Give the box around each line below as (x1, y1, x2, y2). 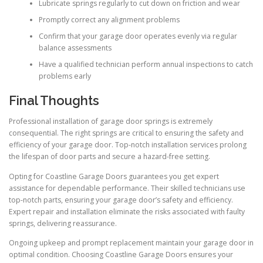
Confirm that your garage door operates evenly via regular (38, 31, 237, 41)
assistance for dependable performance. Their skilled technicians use (9, 183, 245, 193)
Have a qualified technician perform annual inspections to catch (38, 59, 253, 69)
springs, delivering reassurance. (9, 218, 117, 228)
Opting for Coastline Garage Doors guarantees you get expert (9, 171, 219, 181)
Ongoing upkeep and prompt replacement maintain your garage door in (9, 237, 254, 248)
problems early (38, 70, 91, 81)
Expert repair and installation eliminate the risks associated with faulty (9, 206, 245, 217)
